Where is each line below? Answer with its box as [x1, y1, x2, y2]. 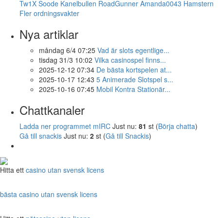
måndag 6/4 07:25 [39, 45, 95, 55]
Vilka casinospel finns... [94, 54, 166, 65]
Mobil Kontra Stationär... [96, 84, 170, 94]
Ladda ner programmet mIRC [19, 121, 110, 131]
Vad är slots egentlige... [97, 45, 169, 55]
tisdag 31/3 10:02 [39, 54, 92, 65]
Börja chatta [158, 121, 195, 131]
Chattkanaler [19, 101, 85, 118]
